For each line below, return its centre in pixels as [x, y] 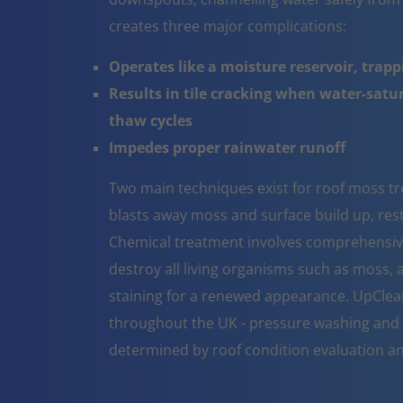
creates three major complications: [227, 26]
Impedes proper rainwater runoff [227, 147]
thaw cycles [150, 120]
